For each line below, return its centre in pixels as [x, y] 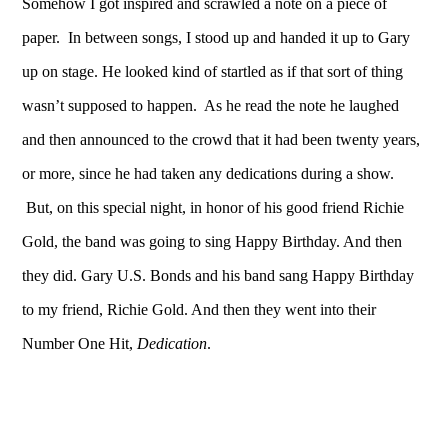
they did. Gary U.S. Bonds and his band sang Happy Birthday [218, 275]
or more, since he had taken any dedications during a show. [208, 173]
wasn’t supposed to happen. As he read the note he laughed [211, 105]
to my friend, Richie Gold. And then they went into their [199, 309]
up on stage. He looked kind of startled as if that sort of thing [213, 71]
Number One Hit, [80, 343]
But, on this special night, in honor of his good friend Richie [213, 207]
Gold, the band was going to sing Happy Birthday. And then [212, 241]
